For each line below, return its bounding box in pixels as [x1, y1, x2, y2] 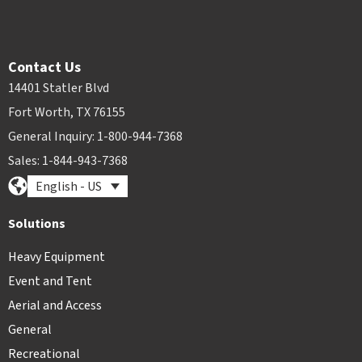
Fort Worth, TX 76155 [8, 103, 125, 121]
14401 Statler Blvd [8, 78, 109, 97]
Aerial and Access [8, 296, 102, 314]
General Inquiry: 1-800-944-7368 [8, 127, 183, 145]
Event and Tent [8, 271, 92, 290]
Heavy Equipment [8, 247, 105, 266]
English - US [36, 177, 102, 196]
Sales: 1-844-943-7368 [8, 151, 128, 170]
